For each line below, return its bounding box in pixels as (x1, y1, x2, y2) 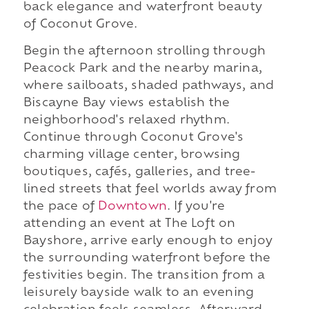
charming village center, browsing (23, 150, 241, 161)
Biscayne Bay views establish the (23, 98, 230, 110)
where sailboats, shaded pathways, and (23, 81, 275, 92)
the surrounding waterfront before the (23, 253, 271, 265)
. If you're (166, 201, 226, 213)
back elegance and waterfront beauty (23, 1, 262, 13)
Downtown (98, 201, 167, 213)
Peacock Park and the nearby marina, (23, 63, 262, 75)
